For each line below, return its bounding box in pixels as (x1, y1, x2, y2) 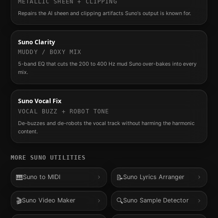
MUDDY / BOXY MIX (18, 49, 82, 56)
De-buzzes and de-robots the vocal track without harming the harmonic (18, 120, 195, 127)
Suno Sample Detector (123, 197, 189, 204)
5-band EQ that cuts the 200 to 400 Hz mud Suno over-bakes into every (18, 61, 197, 68)
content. (18, 128, 38, 135)
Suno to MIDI (23, 173, 61, 181)
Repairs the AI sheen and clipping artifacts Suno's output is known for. (18, 10, 191, 17)
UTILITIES (46, 154, 86, 161)
